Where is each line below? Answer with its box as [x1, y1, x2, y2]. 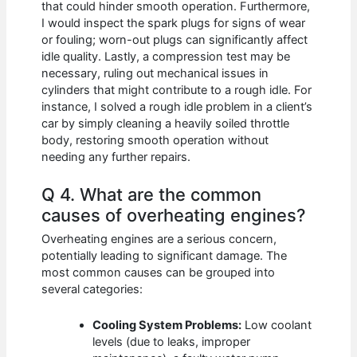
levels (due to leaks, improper [92, 334, 251, 349]
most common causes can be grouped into [41, 265, 276, 280]
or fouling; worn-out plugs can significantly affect [41, 32, 308, 47]
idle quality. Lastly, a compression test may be [41, 49, 291, 64]
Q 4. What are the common [41, 183, 262, 205]
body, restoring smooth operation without [41, 132, 269, 147]
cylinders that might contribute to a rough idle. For [41, 82, 312, 97]
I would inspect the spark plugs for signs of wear [41, 15, 306, 30]
